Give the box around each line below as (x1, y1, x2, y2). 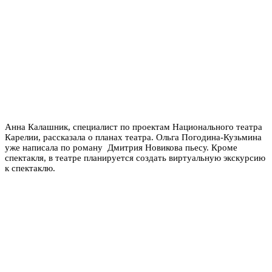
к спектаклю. (5, 163, 55, 173)
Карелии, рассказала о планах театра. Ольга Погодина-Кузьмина (5, 132, 262, 142)
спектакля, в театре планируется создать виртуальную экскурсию (5, 152, 265, 163)
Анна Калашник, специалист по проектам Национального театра (5, 121, 262, 132)
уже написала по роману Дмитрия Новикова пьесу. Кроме (5, 142, 237, 152)
